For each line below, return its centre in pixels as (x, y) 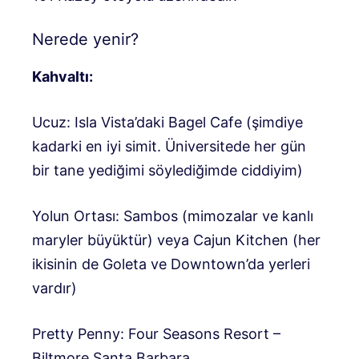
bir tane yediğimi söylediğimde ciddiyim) (167, 170)
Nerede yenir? (85, 39)
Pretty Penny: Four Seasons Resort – (156, 333)
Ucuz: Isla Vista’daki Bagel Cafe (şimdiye (167, 122)
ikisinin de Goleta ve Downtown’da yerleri (171, 264)
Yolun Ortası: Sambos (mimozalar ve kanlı (173, 216)
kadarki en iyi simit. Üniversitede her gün (169, 146)
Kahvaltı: (63, 76)
